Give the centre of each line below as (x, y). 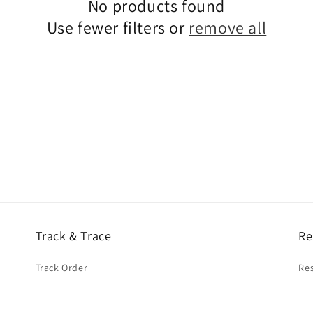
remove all (228, 28)
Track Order (61, 268)
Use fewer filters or (118, 28)
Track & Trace (73, 236)
